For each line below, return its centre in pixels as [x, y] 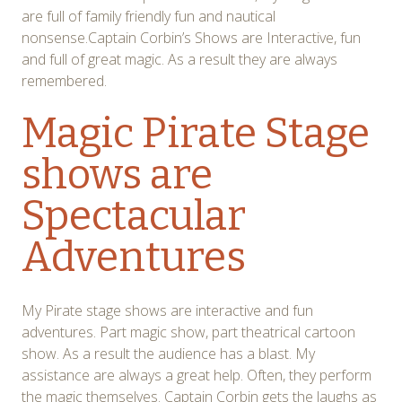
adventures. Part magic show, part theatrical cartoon [188, 332]
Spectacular [134, 216]
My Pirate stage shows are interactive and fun [167, 311]
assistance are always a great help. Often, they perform [197, 376]
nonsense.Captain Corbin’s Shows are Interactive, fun [191, 38]
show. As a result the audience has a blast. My [168, 354]
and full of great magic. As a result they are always [179, 60]
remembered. [64, 81]
